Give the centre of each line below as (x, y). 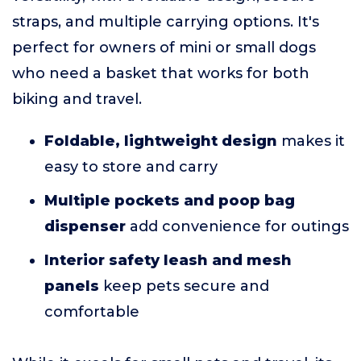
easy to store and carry (131, 167)
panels (72, 286)
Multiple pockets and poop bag (170, 201)
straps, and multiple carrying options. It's (166, 22)
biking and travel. (77, 99)
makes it (311, 141)
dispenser (85, 226)
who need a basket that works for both (161, 73)
